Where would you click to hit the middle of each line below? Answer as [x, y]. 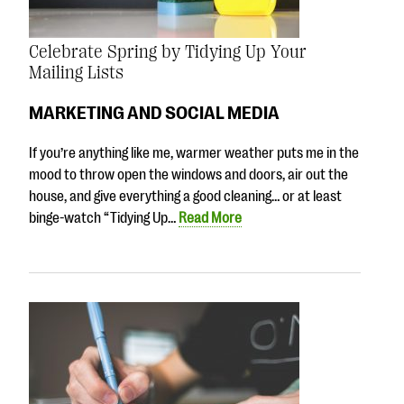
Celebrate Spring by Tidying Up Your [168, 52]
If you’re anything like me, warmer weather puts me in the [194, 153]
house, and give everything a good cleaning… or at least [185, 196]
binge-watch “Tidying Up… [104, 218]
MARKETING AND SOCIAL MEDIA [154, 113]
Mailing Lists [76, 73]
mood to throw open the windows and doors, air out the [188, 174]
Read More [210, 218]
